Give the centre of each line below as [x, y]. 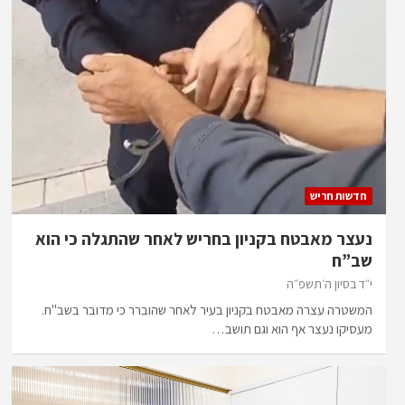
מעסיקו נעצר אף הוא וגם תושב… [292, 328]
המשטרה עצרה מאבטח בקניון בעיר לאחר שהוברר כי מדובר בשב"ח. [207, 309]
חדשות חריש [339, 195]
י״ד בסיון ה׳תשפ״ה [330, 283]
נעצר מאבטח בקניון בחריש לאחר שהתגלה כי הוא [204, 238]
